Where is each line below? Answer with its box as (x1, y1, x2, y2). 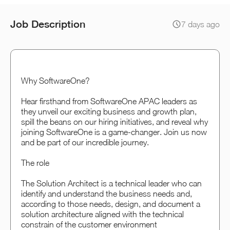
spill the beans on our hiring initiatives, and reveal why (21, 117, 208, 126)
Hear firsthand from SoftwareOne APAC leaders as (21, 96, 197, 106)
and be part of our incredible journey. (21, 137, 149, 147)
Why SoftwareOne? (21, 75, 90, 85)
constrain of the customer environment (21, 219, 157, 229)
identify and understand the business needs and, (21, 188, 192, 198)
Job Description (10, 17, 85, 30)
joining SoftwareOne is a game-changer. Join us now (21, 127, 207, 137)
